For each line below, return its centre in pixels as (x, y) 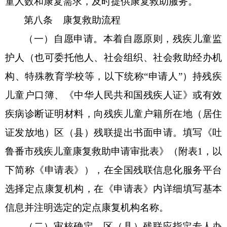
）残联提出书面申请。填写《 (148, 132)
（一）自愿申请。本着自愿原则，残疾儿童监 (123, 39)
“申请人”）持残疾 (183, 76)
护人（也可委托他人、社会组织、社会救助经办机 (113, 57)
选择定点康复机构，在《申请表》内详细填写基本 (113, 188)
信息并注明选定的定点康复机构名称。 (87, 207)
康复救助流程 (92, 20)
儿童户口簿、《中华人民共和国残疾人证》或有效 (113, 95)
